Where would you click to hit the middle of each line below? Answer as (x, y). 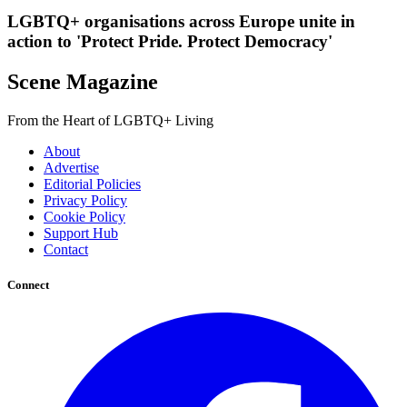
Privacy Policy (85, 201)
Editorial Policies (92, 184)
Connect (28, 285)
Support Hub (81, 233)
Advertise (71, 168)
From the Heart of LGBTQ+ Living (110, 121)
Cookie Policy (84, 217)
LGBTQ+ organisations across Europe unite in (181, 22)
